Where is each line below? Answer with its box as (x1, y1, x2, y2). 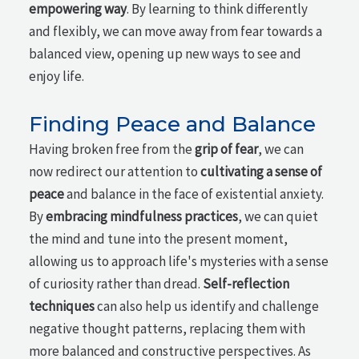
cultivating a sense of (200, 163, 323, 180)
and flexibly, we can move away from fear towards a (29, 22, 323, 41)
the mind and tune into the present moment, (29, 230, 288, 248)
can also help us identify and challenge (95, 297, 320, 315)
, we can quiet (238, 208, 319, 225)
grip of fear (195, 140, 259, 158)
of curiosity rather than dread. (29, 275, 204, 292)
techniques (29, 297, 95, 315)
